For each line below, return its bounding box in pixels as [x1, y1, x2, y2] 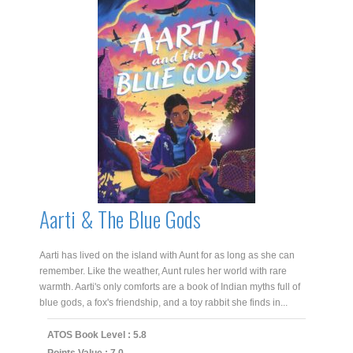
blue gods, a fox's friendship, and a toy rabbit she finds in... [39, 296, 288, 308]
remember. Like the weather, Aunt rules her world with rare [39, 265, 287, 277]
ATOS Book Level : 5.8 [47, 329, 147, 340]
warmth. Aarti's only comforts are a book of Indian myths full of [39, 281, 300, 292]
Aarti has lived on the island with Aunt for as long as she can [39, 249, 295, 261]
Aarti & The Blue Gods [39, 203, 201, 235]
